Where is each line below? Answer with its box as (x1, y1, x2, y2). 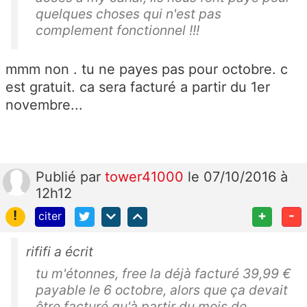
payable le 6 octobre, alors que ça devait (36, 281, 288, 298)
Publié (36, 169, 80, 186)
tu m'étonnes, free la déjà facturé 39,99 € (36, 265, 291, 282)
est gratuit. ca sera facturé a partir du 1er (5, 79, 270, 96)
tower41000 (105, 169, 188, 186)
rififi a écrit (26, 243, 93, 260)
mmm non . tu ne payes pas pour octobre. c (5, 61, 288, 78)
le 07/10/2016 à (188, 169, 288, 186)
